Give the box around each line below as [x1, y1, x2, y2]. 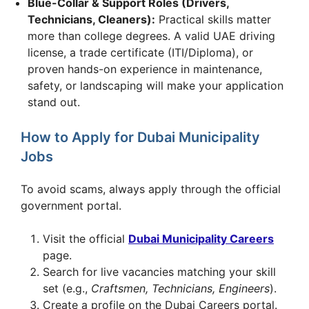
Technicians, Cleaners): [28, 12, 155, 26]
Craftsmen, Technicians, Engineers [91, 281, 270, 295]
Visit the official [43, 231, 128, 246]
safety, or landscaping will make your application [28, 78, 283, 92]
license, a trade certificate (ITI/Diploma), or [28, 45, 253, 59]
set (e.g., [43, 281, 91, 295]
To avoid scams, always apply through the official [21, 181, 281, 196]
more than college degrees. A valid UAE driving [28, 28, 275, 43]
